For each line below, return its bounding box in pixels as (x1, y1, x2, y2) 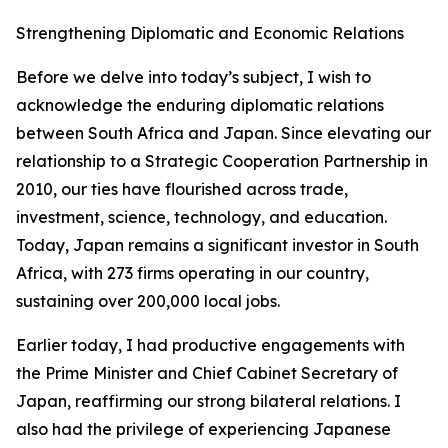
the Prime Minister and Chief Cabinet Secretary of (16, 363, 398, 383)
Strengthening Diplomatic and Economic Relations (16, 23, 404, 43)
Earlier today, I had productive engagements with (16, 335, 405, 355)
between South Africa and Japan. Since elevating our (16, 123, 431, 143)
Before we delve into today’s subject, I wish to (16, 67, 371, 87)
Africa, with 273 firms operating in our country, (16, 263, 369, 283)
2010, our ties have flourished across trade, (16, 179, 348, 199)
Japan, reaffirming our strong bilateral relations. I (16, 391, 401, 411)
